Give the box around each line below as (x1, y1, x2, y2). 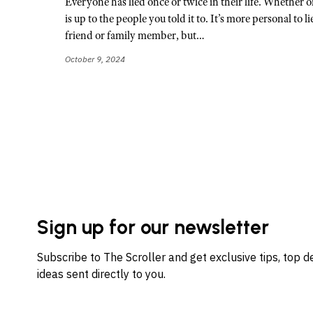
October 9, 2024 (65, 54, 126, 65)
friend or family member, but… (65, 29, 205, 43)
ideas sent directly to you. (37, 267, 166, 282)
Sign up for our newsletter (37, 215, 270, 240)
